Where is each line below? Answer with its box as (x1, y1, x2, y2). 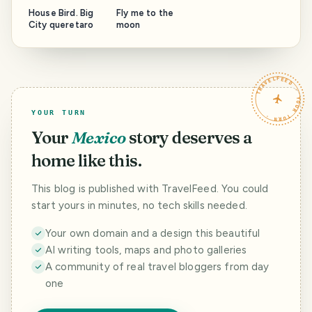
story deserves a (128, 127, 253, 148)
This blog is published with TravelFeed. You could (31, 182, 269, 195)
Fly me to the (116, 7, 173, 18)
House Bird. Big (29, 7, 94, 18)
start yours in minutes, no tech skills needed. (31, 198, 247, 212)
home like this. (31, 150, 141, 171)
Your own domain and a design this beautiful (45, 226, 260, 240)
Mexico (72, 127, 126, 148)
